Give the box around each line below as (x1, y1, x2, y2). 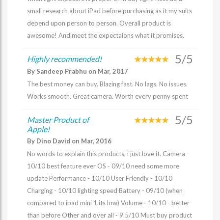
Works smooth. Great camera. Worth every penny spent (27, 92, 188, 100)
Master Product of (27, 115, 89, 124)
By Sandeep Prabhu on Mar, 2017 (27, 67, 128, 75)
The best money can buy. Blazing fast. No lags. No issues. (27, 80, 188, 88)
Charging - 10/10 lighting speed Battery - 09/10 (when (27, 187, 183, 194)
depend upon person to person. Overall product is (27, 19, 171, 27)
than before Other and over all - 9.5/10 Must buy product (27, 211, 192, 219)
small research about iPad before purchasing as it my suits (27, 7, 192, 15)
